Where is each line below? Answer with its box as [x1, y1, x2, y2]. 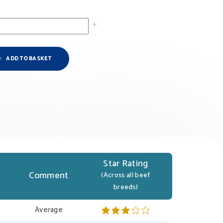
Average [34, 204, 63, 217]
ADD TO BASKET [6, 54, 52, 64]
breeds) [113, 182, 138, 194]
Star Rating [103, 156, 148, 172]
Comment [29, 168, 69, 184]
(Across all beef [101, 170, 150, 182]
